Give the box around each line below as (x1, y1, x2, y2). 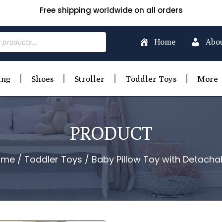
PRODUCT (69, 121, 153, 144)
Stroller (74, 73, 105, 84)
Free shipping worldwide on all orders (39, 5, 183, 15)
